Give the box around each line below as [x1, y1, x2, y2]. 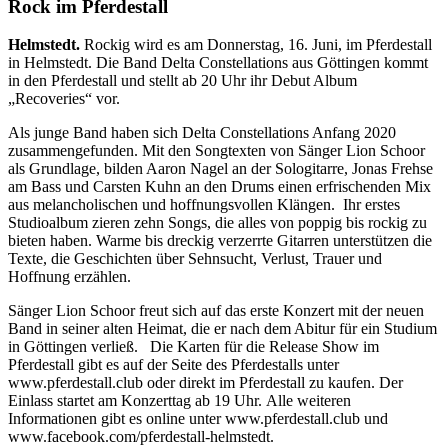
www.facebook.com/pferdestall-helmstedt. [8, 428, 274, 446]
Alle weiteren [266, 392, 351, 410]
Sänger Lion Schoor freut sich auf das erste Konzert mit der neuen [8, 302, 424, 320]
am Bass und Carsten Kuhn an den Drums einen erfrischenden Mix [8, 178, 431, 196]
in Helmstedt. [8, 54, 92, 72]
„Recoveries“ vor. [8, 90, 120, 108]
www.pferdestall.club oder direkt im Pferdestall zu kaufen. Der [8, 374, 403, 392]
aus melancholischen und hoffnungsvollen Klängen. [8, 196, 335, 214]
